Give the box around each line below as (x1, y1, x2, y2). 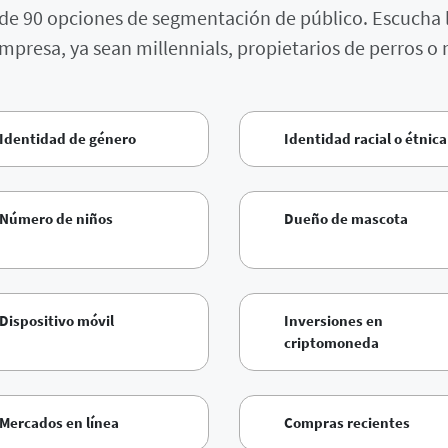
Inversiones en (284, 311, 383, 331)
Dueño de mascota (284, 209, 408, 229)
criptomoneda (284, 333, 379, 353)
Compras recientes (284, 413, 410, 433)
